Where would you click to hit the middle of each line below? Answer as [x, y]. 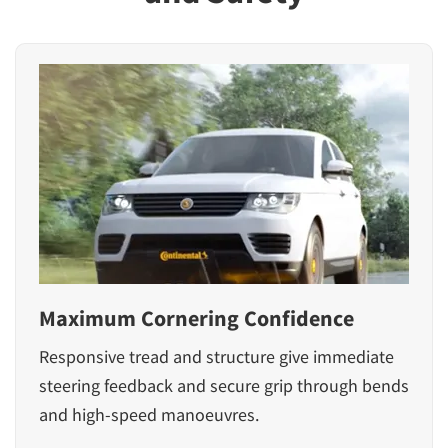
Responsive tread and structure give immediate [216, 356]
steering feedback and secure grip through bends [224, 385]
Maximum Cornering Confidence [196, 317]
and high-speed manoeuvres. [149, 414]
